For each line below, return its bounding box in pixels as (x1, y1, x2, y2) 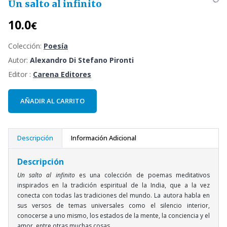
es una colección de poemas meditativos (74, 171, 210, 180)
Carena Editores (33, 69, 91, 79)
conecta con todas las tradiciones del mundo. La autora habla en (17, 191, 210, 200)
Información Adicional (71, 133, 136, 142)
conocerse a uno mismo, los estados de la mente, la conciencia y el (17, 211, 210, 220)
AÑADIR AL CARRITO (20, 96, 85, 105)
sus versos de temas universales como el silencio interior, (17, 201, 210, 210)
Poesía (44, 41, 68, 51)
